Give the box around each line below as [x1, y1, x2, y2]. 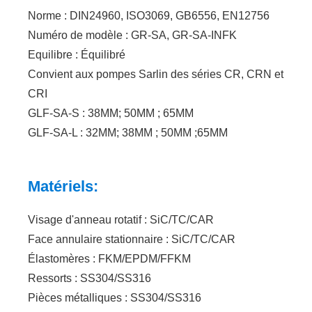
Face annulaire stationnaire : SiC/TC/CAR [28, 233, 236, 245]
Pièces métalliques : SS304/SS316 [28, 291, 202, 304]
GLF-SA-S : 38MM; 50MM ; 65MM [28, 107, 194, 119]
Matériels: [28, 177, 99, 195]
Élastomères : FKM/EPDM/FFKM [28, 252, 192, 265]
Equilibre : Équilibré [28, 48, 126, 61]
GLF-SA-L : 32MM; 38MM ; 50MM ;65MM [28, 126, 228, 139]
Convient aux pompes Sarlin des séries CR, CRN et [28, 68, 284, 80]
